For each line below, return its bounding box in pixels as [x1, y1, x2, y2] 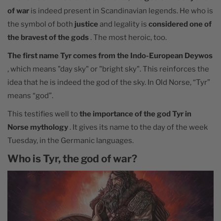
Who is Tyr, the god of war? [7, 152, 137, 165]
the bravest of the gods [7, 33, 89, 42]
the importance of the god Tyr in [79, 109, 191, 118]
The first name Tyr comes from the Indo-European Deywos [7, 51, 213, 60]
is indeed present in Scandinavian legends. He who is [29, 6, 213, 15]
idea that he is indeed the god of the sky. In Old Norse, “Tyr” [7, 77, 210, 87]
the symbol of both [7, 19, 74, 29]
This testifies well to [7, 109, 79, 118]
